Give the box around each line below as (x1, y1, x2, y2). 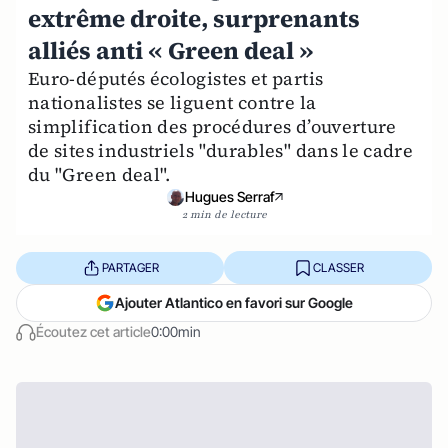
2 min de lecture (181, 207, 267, 222)
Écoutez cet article (36, 323, 151, 340)
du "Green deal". (28, 162, 171, 187)
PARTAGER (101, 259, 159, 275)
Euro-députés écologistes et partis (28, 66, 324, 91)
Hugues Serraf (185, 188, 275, 205)
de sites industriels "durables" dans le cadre (28, 138, 414, 163)
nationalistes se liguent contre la (28, 90, 317, 115)
